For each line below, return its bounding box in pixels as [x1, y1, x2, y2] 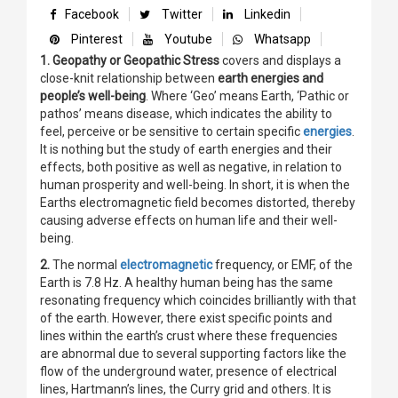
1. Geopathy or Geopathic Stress [40, 53, 219, 68]
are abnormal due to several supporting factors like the [40, 346, 346, 362]
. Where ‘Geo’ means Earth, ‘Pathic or [146, 89, 349, 104]
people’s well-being [40, 89, 146, 104]
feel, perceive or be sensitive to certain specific [40, 124, 303, 139]
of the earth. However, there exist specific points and [40, 311, 332, 326]
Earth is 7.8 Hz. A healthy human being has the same [40, 275, 333, 291]
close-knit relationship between [40, 71, 218, 86]
